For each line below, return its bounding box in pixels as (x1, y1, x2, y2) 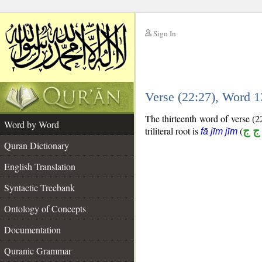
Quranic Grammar (4, 244, 71, 257)
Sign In (153, 28, 176, 39)
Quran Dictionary (4, 139, 69, 151)
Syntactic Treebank (4, 181, 75, 194)
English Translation (4, 160, 75, 173)
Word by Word (4, 118, 59, 130)
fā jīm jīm (201, 126, 237, 136)
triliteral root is (145, 125, 201, 137)
